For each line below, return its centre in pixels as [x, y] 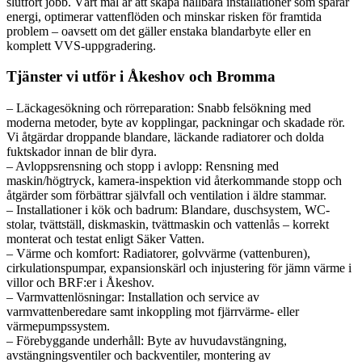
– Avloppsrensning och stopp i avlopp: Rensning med [143, 166]
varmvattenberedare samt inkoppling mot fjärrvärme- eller [153, 312]
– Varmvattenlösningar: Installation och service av [133, 297]
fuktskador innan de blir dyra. [82, 152]
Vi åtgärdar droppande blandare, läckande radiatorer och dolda [165, 137]
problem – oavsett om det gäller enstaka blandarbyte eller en [159, 31]
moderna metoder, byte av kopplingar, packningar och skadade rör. [176, 123]
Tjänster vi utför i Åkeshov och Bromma [141, 77]
